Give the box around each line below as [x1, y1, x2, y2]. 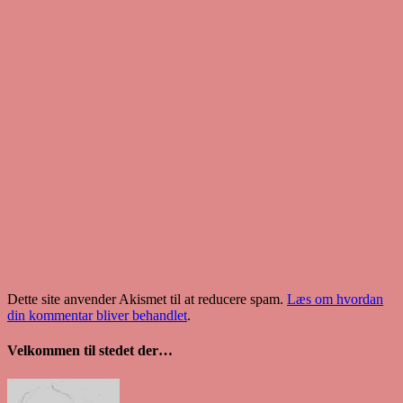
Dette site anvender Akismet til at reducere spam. [7, 291, 287, 308]
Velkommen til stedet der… [7, 343, 173, 359]
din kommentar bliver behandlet [7, 308, 187, 324]
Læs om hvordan [287, 291, 383, 308]
